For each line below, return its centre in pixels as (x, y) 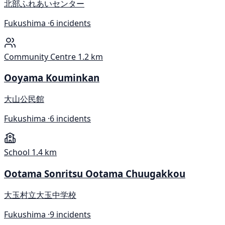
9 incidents (70, 214)
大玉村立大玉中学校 (40, 195)
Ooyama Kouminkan (52, 78)
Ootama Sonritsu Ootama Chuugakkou (95, 173)
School (17, 152)
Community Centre (40, 57)
